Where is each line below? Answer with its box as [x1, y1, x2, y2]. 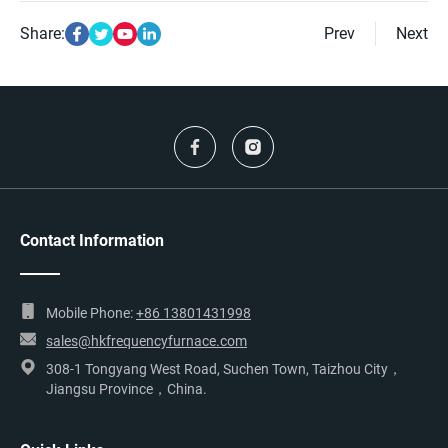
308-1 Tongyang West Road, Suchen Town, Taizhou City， [46, 361, 402, 378]
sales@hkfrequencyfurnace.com [46, 333, 247, 350]
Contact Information [20, 231, 164, 251]
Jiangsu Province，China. [46, 381, 207, 398]
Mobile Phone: [46, 305, 136, 322]
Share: [20, 24, 65, 44]
